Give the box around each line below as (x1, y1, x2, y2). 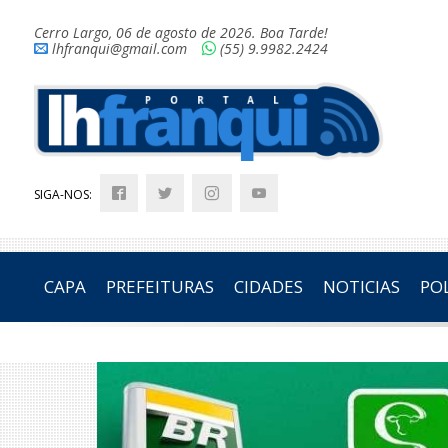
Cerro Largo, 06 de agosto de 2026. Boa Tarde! (33, 23, 328, 42)
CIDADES (233, 275, 303, 299)
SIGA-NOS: (33, 186, 95, 204)
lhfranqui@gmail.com (51, 39, 187, 58)
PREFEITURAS (105, 275, 214, 299)
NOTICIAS (322, 275, 400, 299)
